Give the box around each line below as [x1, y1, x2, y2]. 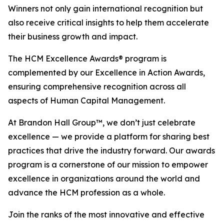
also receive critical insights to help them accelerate [8, 17, 209, 27]
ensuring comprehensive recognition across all [8, 81, 186, 91]
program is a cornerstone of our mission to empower [8, 159, 208, 169]
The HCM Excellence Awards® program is [8, 53, 166, 63]
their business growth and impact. [8, 31, 137, 41]
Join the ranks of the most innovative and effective [8, 209, 204, 219]
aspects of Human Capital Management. [8, 95, 165, 105]
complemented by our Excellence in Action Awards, [8, 67, 205, 77]
